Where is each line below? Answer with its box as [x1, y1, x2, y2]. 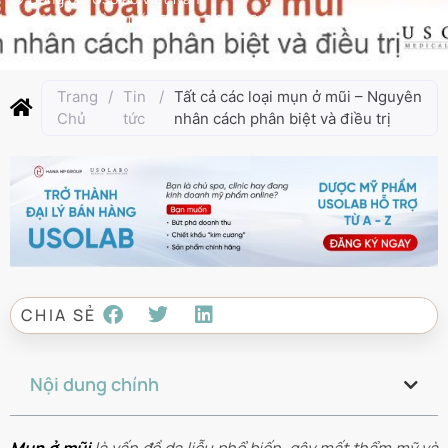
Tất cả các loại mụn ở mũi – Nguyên [173, 87, 422, 106]
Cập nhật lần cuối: [29, 10, 157, 29]
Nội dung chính [30, 372, 159, 397]
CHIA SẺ [21, 304, 97, 327]
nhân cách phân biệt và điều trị [173, 109, 391, 128]
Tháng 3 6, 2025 [156, 10, 267, 29]
